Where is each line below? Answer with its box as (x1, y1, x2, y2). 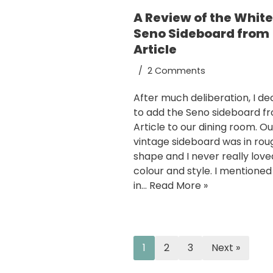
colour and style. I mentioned (133, 164, 272, 179)
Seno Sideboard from (133, 25, 269, 43)
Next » (211, 241, 240, 255)
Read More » (149, 179, 208, 193)
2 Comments (147, 65, 205, 77)
